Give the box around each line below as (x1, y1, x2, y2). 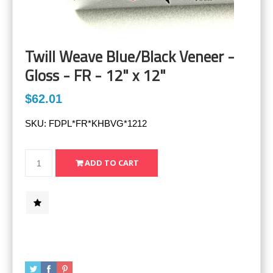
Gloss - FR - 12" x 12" (25, 64, 166, 88)
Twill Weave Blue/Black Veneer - (25, 45, 235, 69)
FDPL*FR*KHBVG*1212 (49, 118, 147, 129)
